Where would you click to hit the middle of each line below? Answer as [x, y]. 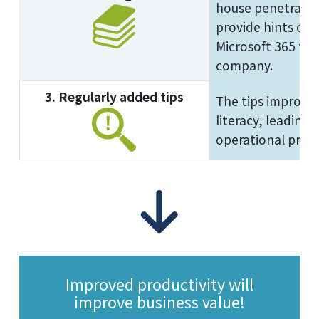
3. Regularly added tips [114, 97]
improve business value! [159, 301]
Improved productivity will [159, 283]
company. [244, 66]
